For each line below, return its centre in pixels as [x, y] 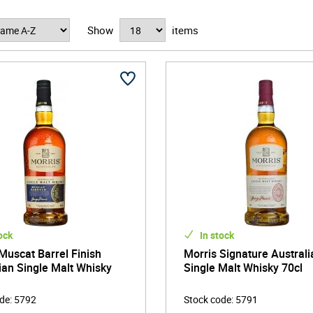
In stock [216, 235]
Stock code [208, 299]
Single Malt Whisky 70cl [243, 268]
